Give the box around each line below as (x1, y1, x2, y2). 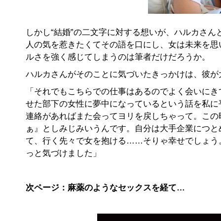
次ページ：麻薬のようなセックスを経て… (26, 183, 185, 193)
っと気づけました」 (26, 148, 102, 158)
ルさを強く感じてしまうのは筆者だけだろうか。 (26, 52, 211, 62)
